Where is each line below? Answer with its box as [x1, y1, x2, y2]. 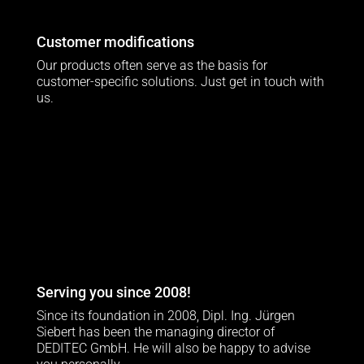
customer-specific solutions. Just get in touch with [36, 73, 324, 89]
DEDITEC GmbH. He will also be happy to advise [36, 340, 310, 356]
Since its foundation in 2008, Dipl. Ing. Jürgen [36, 308, 295, 323]
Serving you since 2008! [36, 284, 191, 301]
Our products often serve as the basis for [36, 57, 267, 73]
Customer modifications [36, 32, 194, 50]
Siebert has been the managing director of [36, 324, 275, 340]
